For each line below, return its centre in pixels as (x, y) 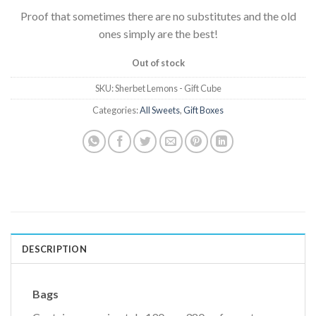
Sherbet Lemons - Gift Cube (168, 89)
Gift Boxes (203, 110)
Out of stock (158, 62)
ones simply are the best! (158, 33)
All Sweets (160, 110)
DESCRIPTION (54, 249)
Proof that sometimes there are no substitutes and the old (158, 16)
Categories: (116, 110)
